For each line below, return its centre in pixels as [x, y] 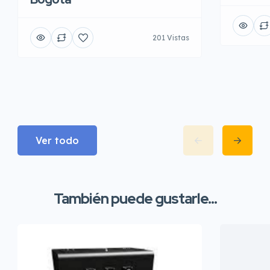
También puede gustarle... [135, 199]
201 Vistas [171, 37]
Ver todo [57, 141]
